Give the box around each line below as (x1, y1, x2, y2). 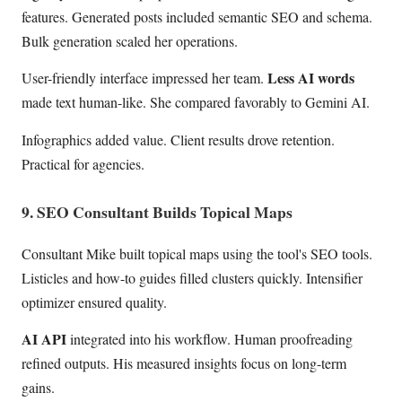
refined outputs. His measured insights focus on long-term (22, 354, 346, 373)
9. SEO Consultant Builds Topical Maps (22, 200, 293, 224)
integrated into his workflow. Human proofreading (66, 329, 353, 349)
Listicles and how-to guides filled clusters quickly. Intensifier (22, 267, 363, 287)
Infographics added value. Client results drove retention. (22, 129, 335, 149)
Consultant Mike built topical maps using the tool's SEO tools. (22, 243, 372, 263)
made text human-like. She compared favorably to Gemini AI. (22, 92, 370, 112)
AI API (22, 328, 66, 350)
